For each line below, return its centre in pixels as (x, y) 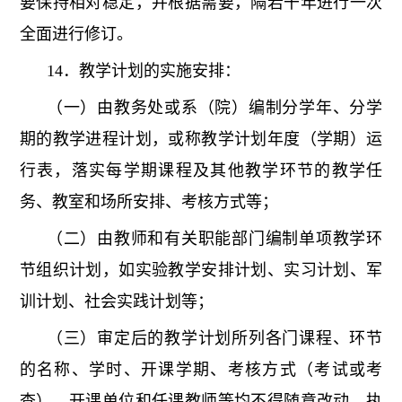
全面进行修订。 (76, 35)
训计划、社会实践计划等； (116, 302)
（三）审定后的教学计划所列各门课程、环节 (214, 339)
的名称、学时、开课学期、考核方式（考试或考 (201, 370)
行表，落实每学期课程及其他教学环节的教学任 (201, 171)
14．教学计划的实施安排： (143, 71)
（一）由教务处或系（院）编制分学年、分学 (214, 108)
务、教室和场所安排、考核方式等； (149, 202)
